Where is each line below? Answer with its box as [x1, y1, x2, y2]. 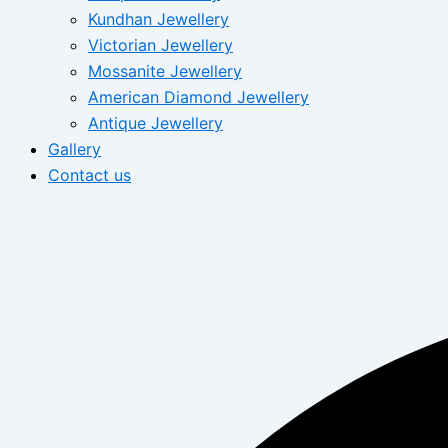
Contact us [48, 165, 131, 185]
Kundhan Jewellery [88, 9, 229, 29]
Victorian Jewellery [88, 35, 233, 55]
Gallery [48, 139, 101, 159]
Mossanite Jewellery [88, 61, 242, 81]
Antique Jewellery [88, 113, 223, 133]
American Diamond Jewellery [88, 87, 309, 107]
